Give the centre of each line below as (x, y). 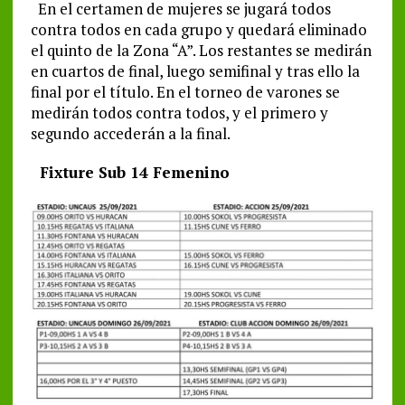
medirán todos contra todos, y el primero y (179, 113)
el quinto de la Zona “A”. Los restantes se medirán (201, 51)
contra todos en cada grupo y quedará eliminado (198, 30)
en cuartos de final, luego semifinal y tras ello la (195, 71)
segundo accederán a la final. (130, 134)
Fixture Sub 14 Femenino (130, 173)
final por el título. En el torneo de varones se (185, 92)
